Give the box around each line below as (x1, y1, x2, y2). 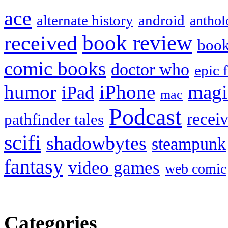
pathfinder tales (4, 110, 104, 129)
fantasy (4, 155, 63, 179)
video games (68, 158, 160, 178)
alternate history (37, 12, 133, 29)
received (4, 32, 77, 55)
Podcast (109, 104, 182, 130)
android (138, 12, 185, 29)
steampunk (152, 134, 226, 154)
